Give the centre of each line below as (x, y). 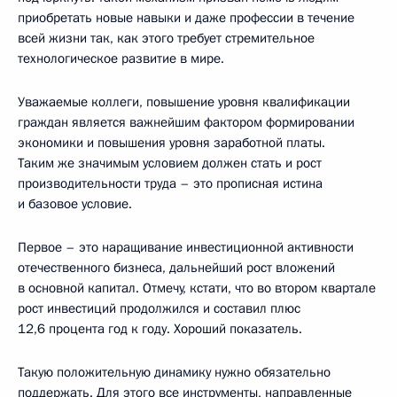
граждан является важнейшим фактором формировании (186, 122)
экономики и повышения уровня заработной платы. (171, 142)
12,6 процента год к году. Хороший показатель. (160, 328)
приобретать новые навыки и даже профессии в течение (186, 17)
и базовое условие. (75, 203)
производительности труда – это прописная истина (170, 183)
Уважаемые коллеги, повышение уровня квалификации (184, 101)
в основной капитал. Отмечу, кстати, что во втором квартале (197, 288)
